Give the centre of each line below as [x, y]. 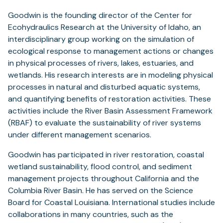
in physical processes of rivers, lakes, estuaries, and [101, 63]
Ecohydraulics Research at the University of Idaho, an [105, 27]
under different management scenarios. [80, 135]
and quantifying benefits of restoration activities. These [110, 99]
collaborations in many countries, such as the [91, 215]
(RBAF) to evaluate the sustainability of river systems [105, 123]
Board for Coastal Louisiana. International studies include [111, 203]
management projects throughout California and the [104, 179]
